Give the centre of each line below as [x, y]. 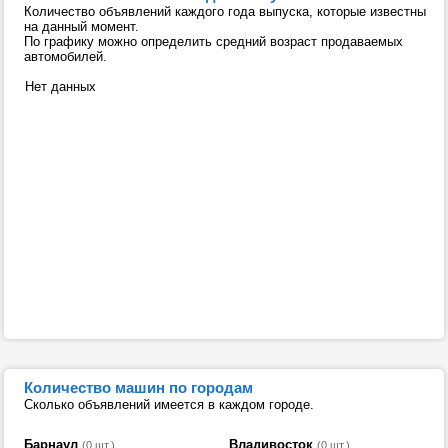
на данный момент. [81, 26]
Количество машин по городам [138, 387]
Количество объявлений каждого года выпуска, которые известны [225, 11]
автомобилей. [65, 56]
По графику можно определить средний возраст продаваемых [213, 41]
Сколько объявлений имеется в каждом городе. [169, 404]
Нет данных [54, 86]
